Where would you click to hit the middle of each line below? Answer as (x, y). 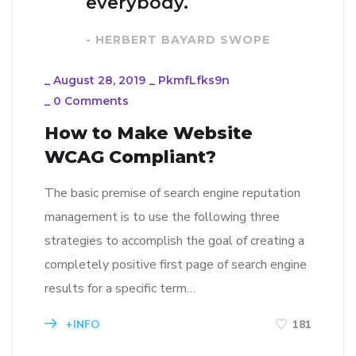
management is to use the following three (162, 217)
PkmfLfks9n (194, 80)
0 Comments (91, 101)
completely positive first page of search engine (176, 264)
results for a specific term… (120, 288)
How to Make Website (149, 133)
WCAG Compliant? (130, 157)
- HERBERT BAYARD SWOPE (178, 39)
